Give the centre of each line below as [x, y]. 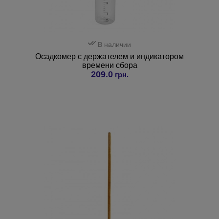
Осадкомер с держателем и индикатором [109, 57]
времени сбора [109, 66]
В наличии [113, 44]
